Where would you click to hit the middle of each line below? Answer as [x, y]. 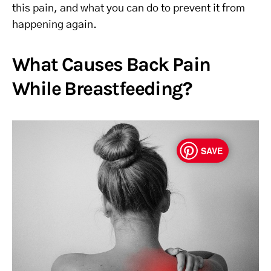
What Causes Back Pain [111, 64]
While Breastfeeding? [102, 89]
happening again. [54, 25]
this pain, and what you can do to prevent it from [129, 8]
